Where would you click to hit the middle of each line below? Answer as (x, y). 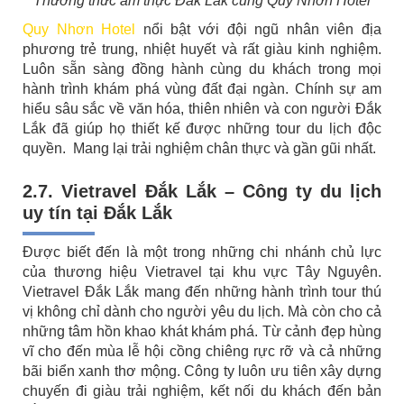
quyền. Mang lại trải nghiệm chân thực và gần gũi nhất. (201, 149)
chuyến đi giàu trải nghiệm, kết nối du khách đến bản (202, 391)
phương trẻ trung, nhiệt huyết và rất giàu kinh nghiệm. (202, 50)
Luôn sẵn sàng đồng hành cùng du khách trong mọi (202, 69)
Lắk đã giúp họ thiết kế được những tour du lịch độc (202, 129)
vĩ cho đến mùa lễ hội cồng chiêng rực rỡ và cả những (202, 352)
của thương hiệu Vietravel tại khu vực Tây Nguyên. (202, 272)
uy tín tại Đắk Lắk (100, 213)
